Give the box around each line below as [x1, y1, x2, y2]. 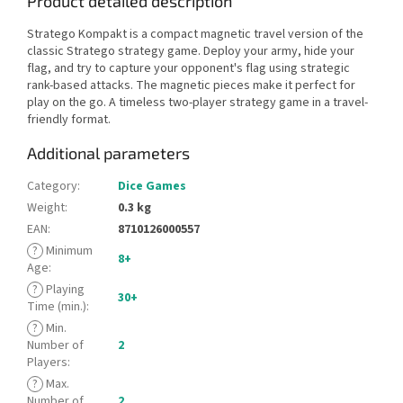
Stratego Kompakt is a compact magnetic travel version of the [27, 24, 363, 43]
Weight [27, 198, 65, 217]
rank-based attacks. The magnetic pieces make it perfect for [27, 76, 355, 94]
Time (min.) [27, 297, 86, 316]
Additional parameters [27, 142, 190, 163]
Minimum [43, 241, 93, 260]
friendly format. [27, 110, 111, 129]
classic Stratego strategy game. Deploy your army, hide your [27, 41, 354, 60]
